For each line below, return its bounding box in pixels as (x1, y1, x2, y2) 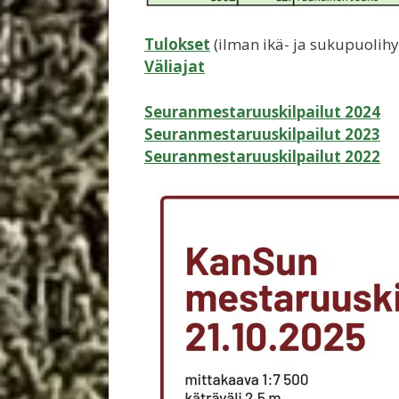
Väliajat (144, 56, 205, 77)
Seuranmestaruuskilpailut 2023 (144, 123, 380, 144)
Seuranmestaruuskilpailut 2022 (144, 145, 380, 167)
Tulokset (144, 34, 210, 55)
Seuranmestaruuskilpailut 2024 (144, 101, 380, 122)
